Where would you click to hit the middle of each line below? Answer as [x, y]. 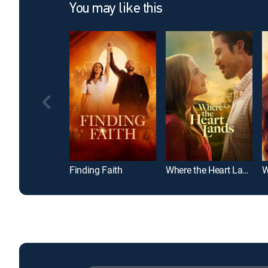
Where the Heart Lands [246, 170]
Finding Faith [96, 170]
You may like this [116, 9]
